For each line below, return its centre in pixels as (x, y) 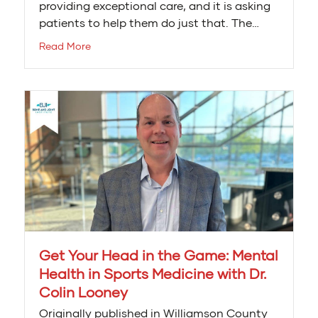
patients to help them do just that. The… (149, 22)
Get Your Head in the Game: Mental (159, 255)
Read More (65, 45)
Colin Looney (83, 292)
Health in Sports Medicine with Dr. (153, 274)
